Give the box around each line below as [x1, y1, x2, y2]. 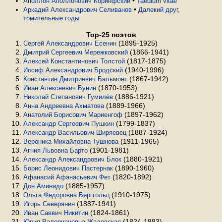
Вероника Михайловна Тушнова [23, 138, 118, 145]
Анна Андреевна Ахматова [23, 102, 104, 110]
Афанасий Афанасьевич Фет [23, 173, 111, 181]
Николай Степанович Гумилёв [23, 93, 113, 101]
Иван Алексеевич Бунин [23, 84, 96, 92]
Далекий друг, [138, 6, 180, 13]
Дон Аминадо [23, 182, 63, 190]
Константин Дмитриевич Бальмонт [23, 75, 127, 83]
